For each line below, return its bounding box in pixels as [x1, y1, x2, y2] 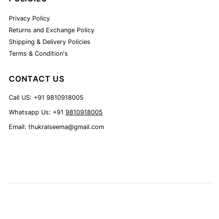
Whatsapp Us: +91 [9, 108, 66, 116]
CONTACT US [9, 73, 65, 84]
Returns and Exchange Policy [9, 26, 95, 34]
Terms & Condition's [9, 49, 68, 57]
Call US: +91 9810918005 [9, 93, 84, 101]
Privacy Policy [9, 14, 50, 22]
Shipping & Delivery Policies [9, 38, 91, 45]
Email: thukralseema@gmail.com [9, 123, 105, 131]
